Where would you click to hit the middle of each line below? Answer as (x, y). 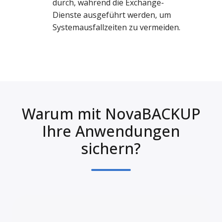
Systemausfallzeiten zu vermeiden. (117, 28)
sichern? (111, 149)
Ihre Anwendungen (111, 131)
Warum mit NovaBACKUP (111, 114)
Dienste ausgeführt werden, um (112, 15)
